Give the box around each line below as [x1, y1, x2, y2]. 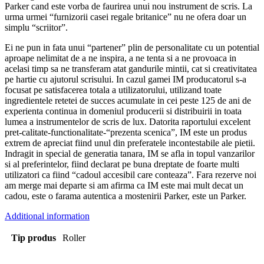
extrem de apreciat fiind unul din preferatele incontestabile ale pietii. [5, 138, 255, 148]
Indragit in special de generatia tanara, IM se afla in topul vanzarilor [5, 148, 255, 159]
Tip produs [11, 233, 56, 243]
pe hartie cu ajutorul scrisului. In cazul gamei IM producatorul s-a [5, 74, 246, 85]
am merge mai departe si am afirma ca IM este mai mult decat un [5, 180, 243, 191]
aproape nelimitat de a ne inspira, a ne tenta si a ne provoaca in [5, 53, 236, 64]
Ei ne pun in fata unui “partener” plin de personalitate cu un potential [5, 42, 259, 53]
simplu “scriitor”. [5, 22, 68, 33]
